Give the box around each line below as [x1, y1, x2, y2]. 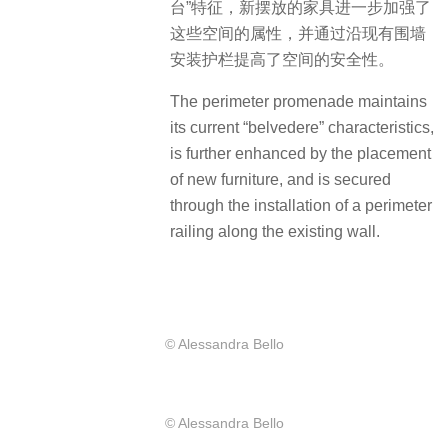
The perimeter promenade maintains [170, 92, 427, 110]
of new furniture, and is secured [170, 170, 391, 188]
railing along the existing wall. [170, 222, 380, 240]
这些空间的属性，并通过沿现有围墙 [170, 24, 426, 42]
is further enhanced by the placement [170, 144, 431, 162]
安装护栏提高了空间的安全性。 [170, 50, 394, 68]
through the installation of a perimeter [170, 196, 432, 214]
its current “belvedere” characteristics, [170, 118, 434, 136]
